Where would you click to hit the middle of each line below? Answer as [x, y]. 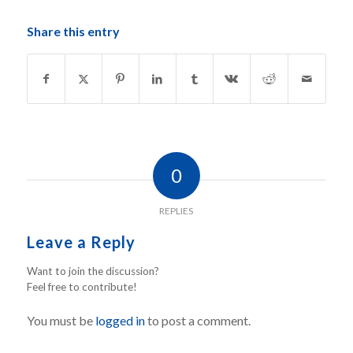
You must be [61, 321]
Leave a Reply [81, 242]
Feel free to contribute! [82, 287]
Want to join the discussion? [93, 271]
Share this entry [73, 32]
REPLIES [176, 211]
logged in [120, 321]
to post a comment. [197, 321]
